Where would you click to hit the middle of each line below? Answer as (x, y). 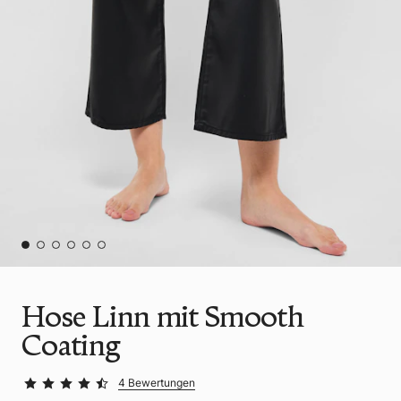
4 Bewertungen (157, 382)
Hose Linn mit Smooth (163, 316)
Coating (71, 345)
